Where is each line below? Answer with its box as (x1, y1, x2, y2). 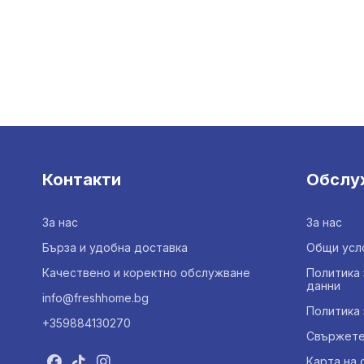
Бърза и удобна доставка (42, 240, 188, 254)
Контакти (42, 169, 121, 189)
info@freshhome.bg (42, 290, 149, 305)
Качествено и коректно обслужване (42, 265, 250, 279)
